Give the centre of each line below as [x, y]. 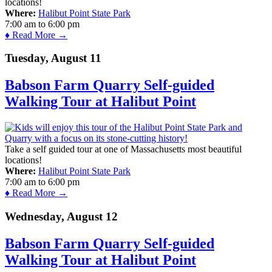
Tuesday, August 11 [53, 58]
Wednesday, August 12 [61, 216]
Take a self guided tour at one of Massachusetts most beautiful [123, 149]
